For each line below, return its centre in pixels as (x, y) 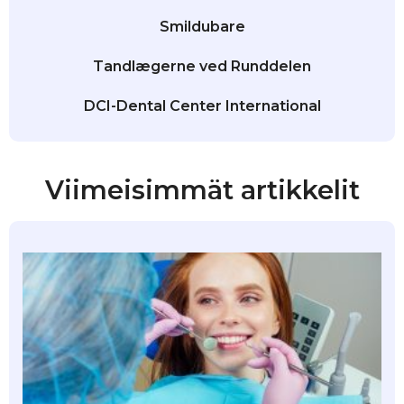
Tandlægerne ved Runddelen (202, 67)
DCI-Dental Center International (202, 106)
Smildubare (202, 27)
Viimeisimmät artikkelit (202, 190)
